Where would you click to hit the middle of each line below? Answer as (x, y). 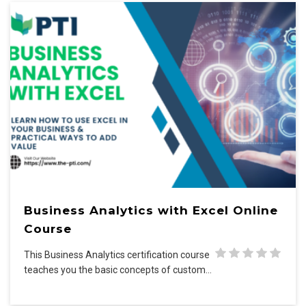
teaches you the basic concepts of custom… (118, 270)
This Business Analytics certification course (117, 255)
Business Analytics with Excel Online (151, 210)
